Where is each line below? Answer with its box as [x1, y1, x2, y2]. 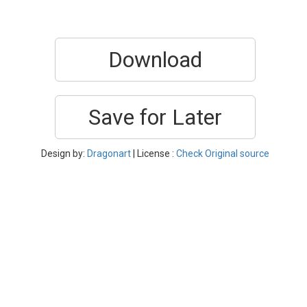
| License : [131, 148, 176, 159]
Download [108, 47, 202, 73]
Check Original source [176, 148, 269, 159]
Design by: [41, 148, 87, 159]
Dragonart [87, 148, 131, 159]
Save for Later [88, 104, 222, 130]
